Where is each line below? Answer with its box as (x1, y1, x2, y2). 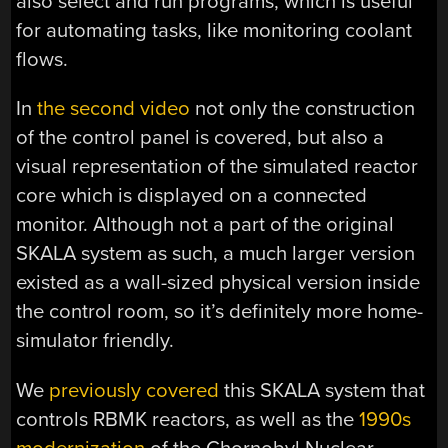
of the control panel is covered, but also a (16, 125, 385, 151)
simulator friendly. (16, 328, 175, 354)
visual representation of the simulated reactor (16, 154, 419, 180)
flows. (16, 46, 69, 72)
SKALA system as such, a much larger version (16, 241, 416, 267)
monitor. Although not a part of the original (16, 212, 395, 238)
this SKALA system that (219, 377, 426, 403)
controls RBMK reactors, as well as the (16, 406, 360, 432)
